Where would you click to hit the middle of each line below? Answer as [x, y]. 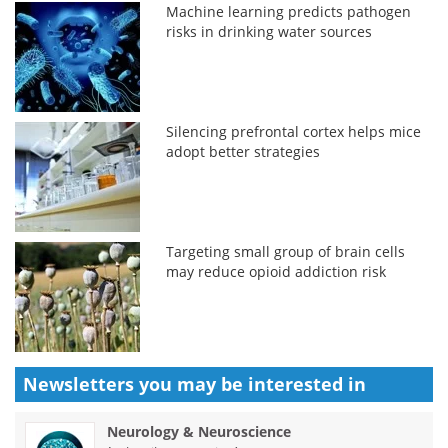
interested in [307, 383]
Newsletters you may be [135, 383]
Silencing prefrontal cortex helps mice [294, 131]
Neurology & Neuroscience [199, 431]
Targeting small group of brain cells [286, 251]
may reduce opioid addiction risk [276, 271]
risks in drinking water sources [269, 31]
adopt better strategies [243, 151]
